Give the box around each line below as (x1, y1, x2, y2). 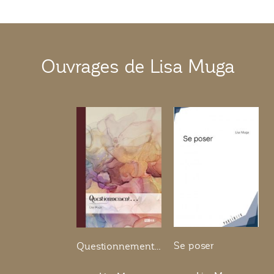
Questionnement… (76, 241, 161, 253)
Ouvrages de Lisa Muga (41, 57, 235, 77)
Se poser (174, 240, 214, 252)
